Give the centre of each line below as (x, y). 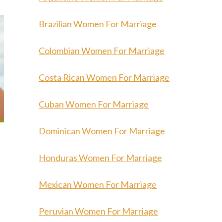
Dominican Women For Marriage (102, 131)
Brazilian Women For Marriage (98, 24)
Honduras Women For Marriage (100, 158)
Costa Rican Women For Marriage (104, 77)
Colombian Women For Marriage (102, 51)
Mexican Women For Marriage (98, 184)
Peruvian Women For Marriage (98, 211)
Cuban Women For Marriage (94, 104)
